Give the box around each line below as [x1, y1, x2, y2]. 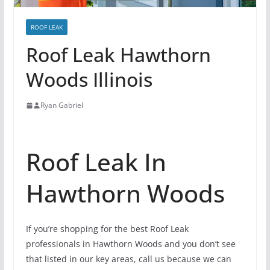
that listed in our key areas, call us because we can [25, 253, 231, 265]
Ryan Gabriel [40, 100, 83, 111]
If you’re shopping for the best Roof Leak [25, 223, 189, 235]
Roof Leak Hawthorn [25, 42, 211, 68]
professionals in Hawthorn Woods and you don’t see [25, 238, 236, 250]
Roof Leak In [25, 145, 166, 179]
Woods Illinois [25, 66, 152, 93]
